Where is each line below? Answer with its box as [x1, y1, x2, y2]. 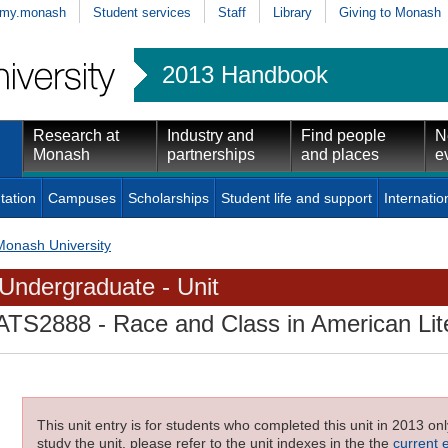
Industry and [167, 126, 254, 144]
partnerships [167, 145, 255, 163]
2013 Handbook [162, 60, 328, 88]
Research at [33, 126, 119, 144]
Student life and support [221, 189, 372, 206]
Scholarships [128, 189, 209, 206]
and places [301, 145, 379, 163]
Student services [93, 4, 191, 20]
